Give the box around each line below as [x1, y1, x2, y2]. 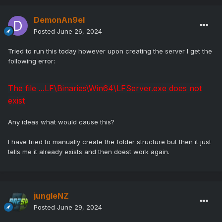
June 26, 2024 [57, 27, 102, 36]
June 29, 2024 [57, 203, 102, 212]
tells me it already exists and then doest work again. [8, 148, 171, 156]
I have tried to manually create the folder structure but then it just [8, 138, 211, 146]
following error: [8, 57, 57, 65]
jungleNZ [34, 191, 69, 201]
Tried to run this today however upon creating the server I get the [8, 47, 212, 55]
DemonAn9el [34, 15, 85, 25]
